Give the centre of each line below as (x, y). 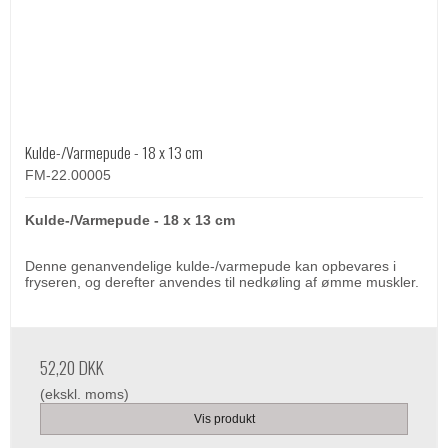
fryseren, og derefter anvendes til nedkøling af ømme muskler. (222, 281)
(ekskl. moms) (84, 393)
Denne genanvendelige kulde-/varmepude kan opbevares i (210, 265)
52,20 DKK (72, 366)
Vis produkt (224, 419)
